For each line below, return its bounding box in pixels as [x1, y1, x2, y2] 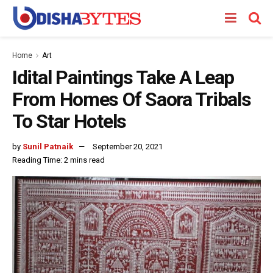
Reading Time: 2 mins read [12, 155, 105, 165]
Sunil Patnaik [23, 141, 73, 151]
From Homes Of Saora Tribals [12, 88, 251, 111]
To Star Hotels [12, 110, 127, 133]
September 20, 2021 [93, 141, 163, 151]
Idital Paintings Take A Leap [12, 66, 235, 89]
